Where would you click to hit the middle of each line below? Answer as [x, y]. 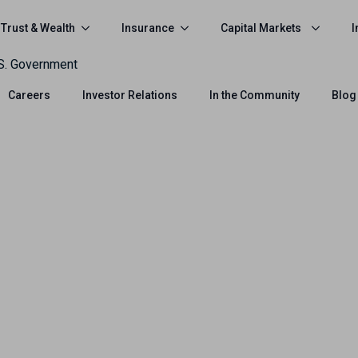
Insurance [148, 28]
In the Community [255, 95]
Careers [29, 95]
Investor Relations [130, 95]
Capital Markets [261, 28]
